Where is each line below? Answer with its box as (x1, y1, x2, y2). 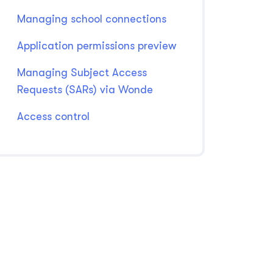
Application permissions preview (17, 40, 176, 52)
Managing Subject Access (17, 66, 147, 79)
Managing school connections (17, 13, 166, 25)
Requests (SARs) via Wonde (17, 83, 153, 96)
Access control (17, 110, 90, 122)
